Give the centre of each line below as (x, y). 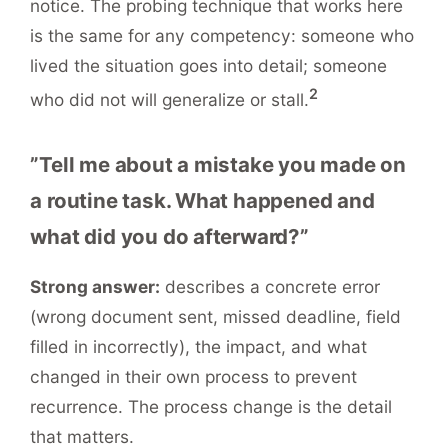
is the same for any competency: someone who (222, 35)
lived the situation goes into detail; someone (209, 65)
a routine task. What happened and (202, 200)
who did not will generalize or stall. (170, 99)
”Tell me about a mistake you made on (218, 164)
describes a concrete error (270, 286)
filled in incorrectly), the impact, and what (199, 346)
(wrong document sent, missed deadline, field (216, 316)
